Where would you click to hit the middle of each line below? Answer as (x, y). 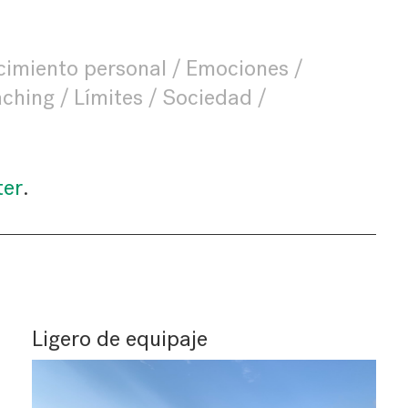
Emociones (237, 68)
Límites (108, 97)
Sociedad (207, 97)
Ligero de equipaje (119, 339)
